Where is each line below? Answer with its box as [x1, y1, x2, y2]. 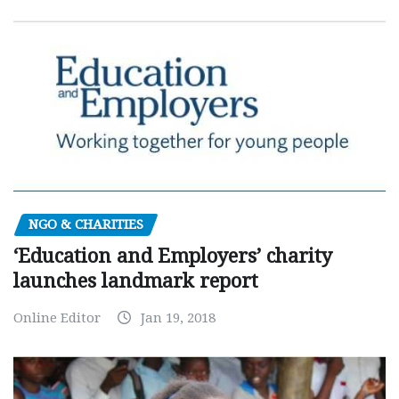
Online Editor [13, 310, 101, 327]
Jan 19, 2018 [141, 310, 216, 327]
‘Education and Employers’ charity [13, 245, 332, 268]
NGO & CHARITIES [28, 216, 143, 232]
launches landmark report [13, 270, 258, 293]
